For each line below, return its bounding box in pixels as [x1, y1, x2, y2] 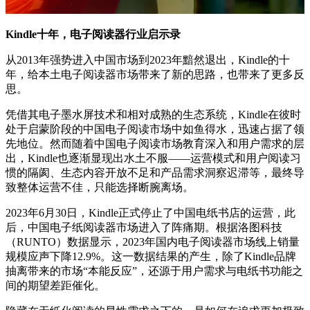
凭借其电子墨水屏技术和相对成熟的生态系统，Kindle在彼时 [6, 109, 301, 121]
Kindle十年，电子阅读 [6, 28, 114, 41]
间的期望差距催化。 [6, 280, 105, 292]
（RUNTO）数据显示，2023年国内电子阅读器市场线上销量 [6, 236, 300, 248]
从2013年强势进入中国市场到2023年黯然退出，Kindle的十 [6, 54, 290, 66]
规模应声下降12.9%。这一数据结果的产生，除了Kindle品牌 [6, 250, 296, 263]
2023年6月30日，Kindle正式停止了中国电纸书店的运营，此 [6, 207, 295, 219]
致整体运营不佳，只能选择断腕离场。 [6, 181, 194, 194]
